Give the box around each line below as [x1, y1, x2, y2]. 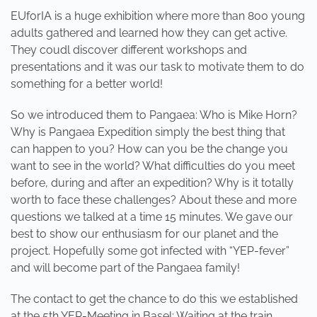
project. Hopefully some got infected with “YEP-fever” [11, 244, 289, 258]
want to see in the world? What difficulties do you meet [11, 159, 295, 173]
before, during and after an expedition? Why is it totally [11, 176, 294, 190]
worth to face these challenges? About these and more [11, 193, 296, 207]
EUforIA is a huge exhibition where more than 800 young [11, 9, 305, 23]
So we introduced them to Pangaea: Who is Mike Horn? [11, 108, 297, 122]
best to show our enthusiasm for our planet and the [11, 227, 278, 241]
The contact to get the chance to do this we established [11, 292, 298, 306]
